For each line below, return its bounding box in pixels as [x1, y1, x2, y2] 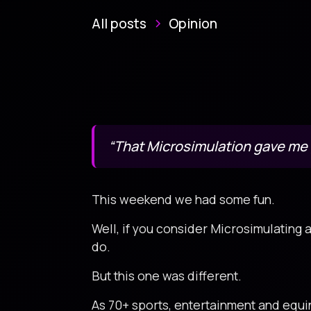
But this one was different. [92, 267, 242, 284]
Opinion [169, 15, 217, 33]
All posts [92, 15, 146, 33]
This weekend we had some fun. [92, 191, 275, 208]
